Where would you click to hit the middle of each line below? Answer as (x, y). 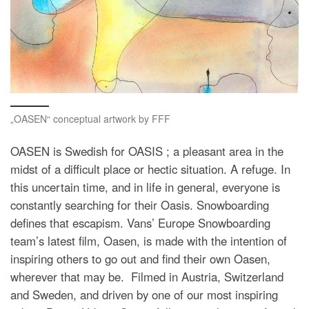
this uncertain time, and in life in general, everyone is (145, 187)
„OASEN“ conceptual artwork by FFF (90, 118)
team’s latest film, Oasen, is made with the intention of (149, 240)
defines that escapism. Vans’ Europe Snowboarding (140, 222)
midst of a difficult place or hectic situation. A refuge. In (150, 169)
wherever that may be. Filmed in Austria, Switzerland (147, 276)
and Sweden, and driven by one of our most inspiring (144, 294)
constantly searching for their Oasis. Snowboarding (140, 205)
